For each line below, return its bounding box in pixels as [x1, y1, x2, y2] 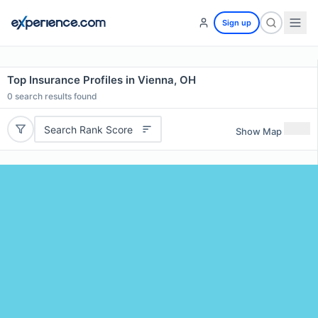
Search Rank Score [43, 123, 133, 136]
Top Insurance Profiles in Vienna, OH [7, 73, 196, 87]
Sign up [222, 18, 251, 28]
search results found [13, 91, 97, 102]
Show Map [236, 125, 282, 137]
